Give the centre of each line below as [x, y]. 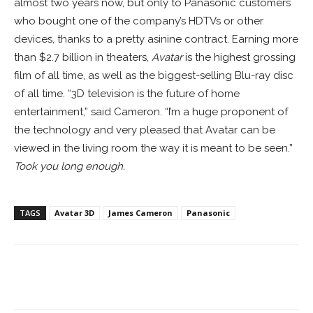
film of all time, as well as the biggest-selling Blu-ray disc [154, 76]
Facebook [66, 279]
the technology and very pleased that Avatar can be [145, 130]
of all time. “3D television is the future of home [127, 94]
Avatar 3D [74, 213]
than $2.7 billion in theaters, [83, 58]
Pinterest [238, 279]
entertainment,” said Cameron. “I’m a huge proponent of [151, 112]
